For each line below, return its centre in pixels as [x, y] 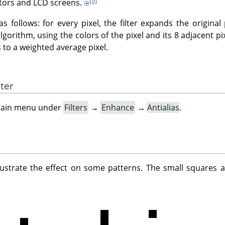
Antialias [163, 107]
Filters [76, 107]
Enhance [118, 107]
